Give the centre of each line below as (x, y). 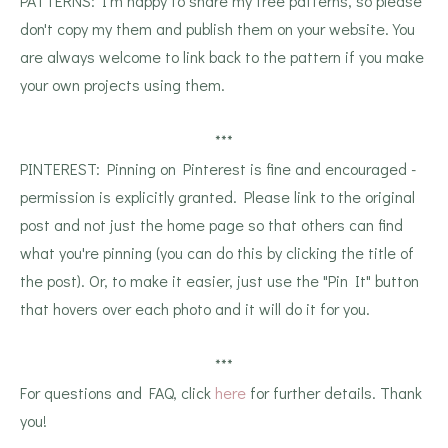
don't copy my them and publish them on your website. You (217, 29)
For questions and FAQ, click (117, 393)
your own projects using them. (122, 85)
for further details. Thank (334, 393)
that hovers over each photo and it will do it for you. (195, 309)
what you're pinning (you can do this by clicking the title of (217, 253)
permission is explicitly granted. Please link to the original (217, 197)
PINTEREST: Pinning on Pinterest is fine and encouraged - (218, 169)
